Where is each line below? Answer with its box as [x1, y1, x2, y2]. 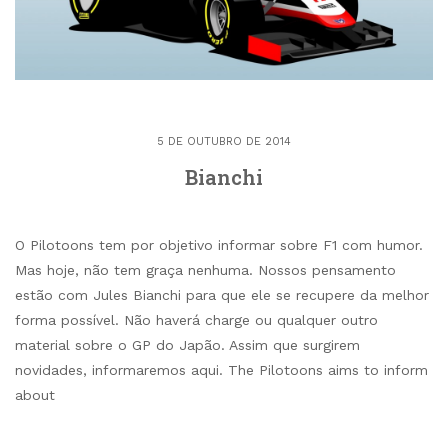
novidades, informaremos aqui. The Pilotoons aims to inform [15, 362, 428, 379]
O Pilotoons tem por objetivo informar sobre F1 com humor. [15, 237, 423, 254]
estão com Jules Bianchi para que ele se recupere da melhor [15, 287, 429, 304]
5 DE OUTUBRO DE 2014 [157, 135, 291, 149]
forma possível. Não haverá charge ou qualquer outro [15, 312, 378, 329]
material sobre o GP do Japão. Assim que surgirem [15, 337, 360, 354]
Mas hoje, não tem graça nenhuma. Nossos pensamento [15, 262, 396, 279]
